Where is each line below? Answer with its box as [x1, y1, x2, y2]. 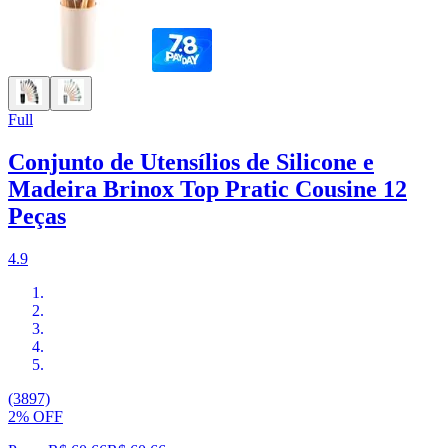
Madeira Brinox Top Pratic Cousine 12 [8, 176, 407, 203]
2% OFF [8, 408, 63, 426]
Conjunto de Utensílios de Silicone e [8, 149, 374, 176]
